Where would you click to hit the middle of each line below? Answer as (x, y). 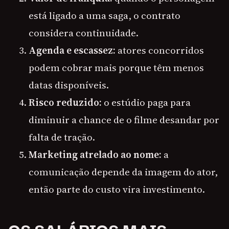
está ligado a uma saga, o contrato (105, 16)
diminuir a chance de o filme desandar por (124, 120)
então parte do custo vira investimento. (117, 189)
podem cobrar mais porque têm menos (116, 68)
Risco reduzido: (65, 102)
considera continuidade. (84, 33)
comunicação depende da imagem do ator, (123, 172)
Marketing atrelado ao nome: (95, 155)
